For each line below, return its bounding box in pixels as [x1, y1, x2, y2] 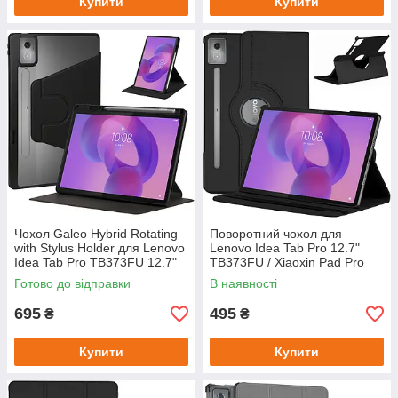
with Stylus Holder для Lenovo [14, 241, 185, 255]
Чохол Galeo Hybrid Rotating [14, 227, 178, 241]
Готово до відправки [14, 276, 131, 291]
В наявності [210, 276, 277, 291]
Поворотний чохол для [210, 227, 342, 241]
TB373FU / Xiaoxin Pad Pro [210, 255, 364, 269]
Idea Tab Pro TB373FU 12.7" [14, 255, 177, 269]
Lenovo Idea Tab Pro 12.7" [210, 241, 360, 255]
